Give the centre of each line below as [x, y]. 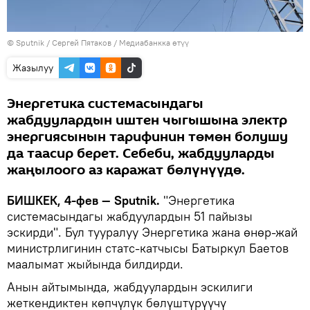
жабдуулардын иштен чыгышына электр [147, 121]
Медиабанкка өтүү [154, 43]
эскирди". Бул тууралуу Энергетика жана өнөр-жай [152, 232]
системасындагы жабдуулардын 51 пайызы [130, 217]
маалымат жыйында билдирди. [95, 264]
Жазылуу [33, 68]
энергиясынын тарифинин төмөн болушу [147, 137]
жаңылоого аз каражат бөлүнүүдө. [126, 171]
